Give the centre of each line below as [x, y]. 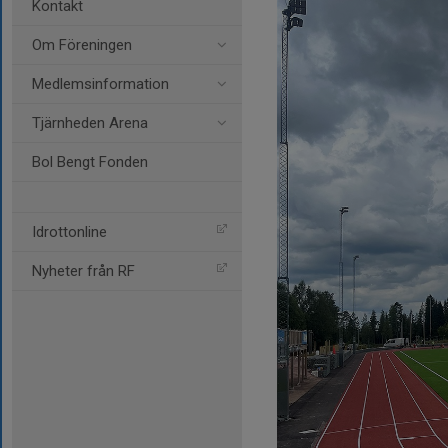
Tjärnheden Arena [90, 123]
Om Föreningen [82, 45]
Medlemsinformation [100, 84]
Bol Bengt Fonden [90, 162]
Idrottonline [69, 232]
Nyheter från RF [83, 271]
